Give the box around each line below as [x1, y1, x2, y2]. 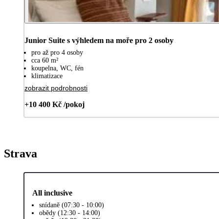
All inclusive [32, 188, 72, 197]
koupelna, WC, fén [31, 64, 84, 72]
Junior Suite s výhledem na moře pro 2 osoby [24, 36, 174, 44]
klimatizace [31, 72, 63, 80]
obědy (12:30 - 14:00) [39, 209, 100, 217]
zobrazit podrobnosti [24, 84, 88, 92]
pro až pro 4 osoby [31, 48, 83, 56]
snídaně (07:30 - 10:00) [39, 201, 104, 209]
